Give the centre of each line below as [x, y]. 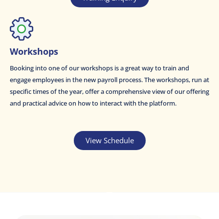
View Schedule [109, 140]
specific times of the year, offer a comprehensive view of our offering [109, 91]
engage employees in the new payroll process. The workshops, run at [109, 79]
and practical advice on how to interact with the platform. [93, 103]
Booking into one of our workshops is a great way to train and [99, 68]
